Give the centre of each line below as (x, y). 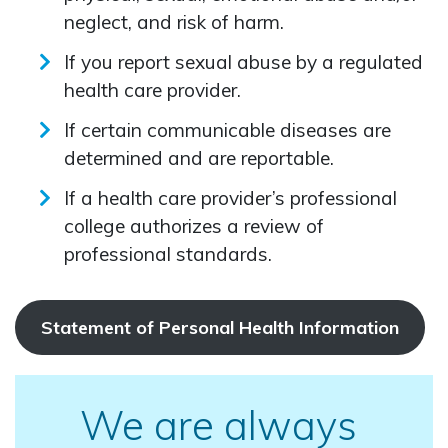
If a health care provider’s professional (230, 197)
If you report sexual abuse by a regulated (243, 61)
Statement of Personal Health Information (219, 327)
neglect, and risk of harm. (174, 21)
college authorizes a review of (194, 225)
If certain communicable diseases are (227, 129)
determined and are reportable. (199, 157)
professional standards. (168, 253)
